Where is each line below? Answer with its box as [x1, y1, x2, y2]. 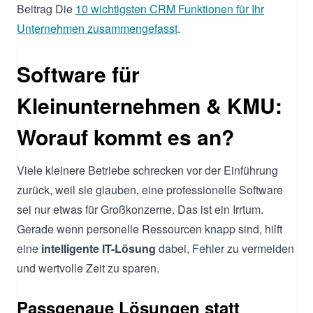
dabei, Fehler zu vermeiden [156, 240, 294, 256]
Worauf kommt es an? [17, 121, 234, 152]
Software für [17, 58, 140, 89]
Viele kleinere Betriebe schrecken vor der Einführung [17, 161, 278, 178]
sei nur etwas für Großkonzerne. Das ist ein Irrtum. [17, 201, 263, 217]
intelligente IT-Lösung [41, 240, 156, 256]
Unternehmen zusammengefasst [17, 20, 177, 36]
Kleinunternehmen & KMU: [17, 89, 282, 120]
